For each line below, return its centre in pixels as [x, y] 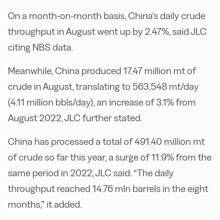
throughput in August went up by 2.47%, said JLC [107, 32]
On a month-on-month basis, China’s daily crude [107, 16]
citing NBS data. [41, 47]
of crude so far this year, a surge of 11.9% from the [110, 157]
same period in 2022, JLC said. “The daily [91, 173]
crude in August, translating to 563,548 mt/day [103, 87]
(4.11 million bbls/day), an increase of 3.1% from [102, 102]
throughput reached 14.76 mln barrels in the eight [108, 189]
